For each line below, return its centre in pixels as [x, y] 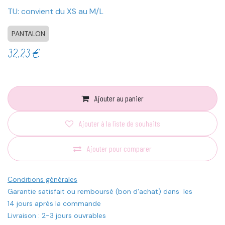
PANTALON [28, 33]
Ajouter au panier [118, 98]
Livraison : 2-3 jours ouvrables [57, 215]
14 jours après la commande [54, 203]
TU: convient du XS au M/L [55, 11]
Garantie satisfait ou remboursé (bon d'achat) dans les [100, 191]
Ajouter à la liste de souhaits [119, 123]
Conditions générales [42, 179]
